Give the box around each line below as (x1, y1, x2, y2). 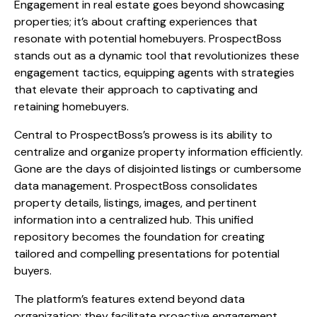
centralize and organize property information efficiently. (14, 144, 303, 160)
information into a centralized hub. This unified (14, 212, 253, 228)
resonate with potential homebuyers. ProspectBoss (14, 31, 282, 47)
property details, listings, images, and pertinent (14, 195, 257, 211)
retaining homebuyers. (14, 99, 129, 115)
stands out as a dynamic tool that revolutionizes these (14, 48, 299, 64)
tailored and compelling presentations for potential (14, 246, 279, 262)
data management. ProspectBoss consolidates (14, 178, 258, 194)
